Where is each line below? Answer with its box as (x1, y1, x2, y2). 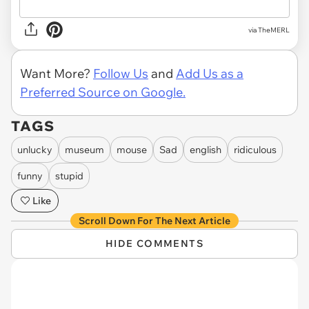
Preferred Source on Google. (20, 84, 186, 101)
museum (65, 143, 104, 156)
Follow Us (93, 66, 148, 82)
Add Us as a (176, 66, 243, 82)
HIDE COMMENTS (105, 237, 204, 250)
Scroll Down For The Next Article (79, 215, 230, 228)
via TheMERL (248, 25, 290, 34)
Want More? (20, 66, 93, 82)
